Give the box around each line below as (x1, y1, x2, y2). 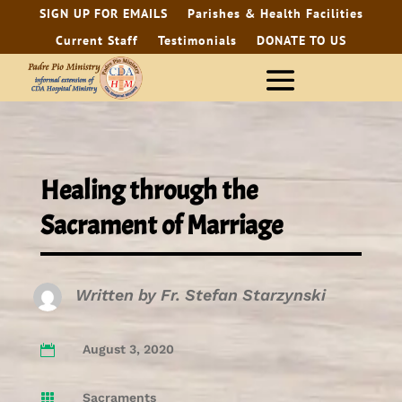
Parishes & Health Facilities (187, 5, 363, 22)
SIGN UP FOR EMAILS (39, 5, 168, 22)
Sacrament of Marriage (39, 208, 283, 243)
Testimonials (158, 32, 237, 48)
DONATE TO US (257, 32, 346, 48)
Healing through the (39, 173, 258, 208)
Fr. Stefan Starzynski (160, 285, 326, 305)
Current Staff (56, 32, 138, 48)
